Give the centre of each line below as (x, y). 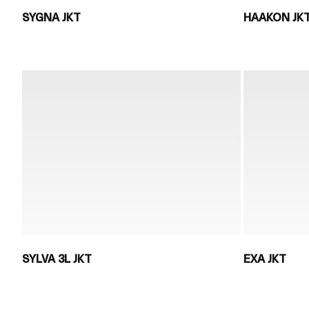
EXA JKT (265, 258)
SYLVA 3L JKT (57, 258)
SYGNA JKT (51, 17)
